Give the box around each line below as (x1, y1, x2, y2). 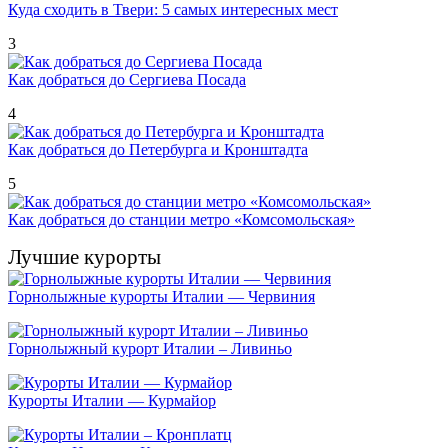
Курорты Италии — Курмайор (8, 391, 216, 409)
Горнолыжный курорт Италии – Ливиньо (8, 339, 292, 357)
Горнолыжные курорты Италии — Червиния (8, 287, 315, 305)
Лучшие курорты (8, 244, 161, 269)
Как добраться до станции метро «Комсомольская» (8, 210, 355, 228)
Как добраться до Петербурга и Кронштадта (8, 140, 308, 158)
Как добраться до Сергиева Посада (8, 70, 246, 88)
